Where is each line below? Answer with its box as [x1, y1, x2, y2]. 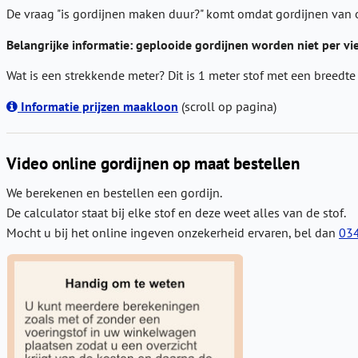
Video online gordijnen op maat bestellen [6, 151, 300, 174]
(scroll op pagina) [178, 97, 276, 114]
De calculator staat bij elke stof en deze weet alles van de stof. [6, 204, 346, 221]
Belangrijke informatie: [6, 36, 133, 53]
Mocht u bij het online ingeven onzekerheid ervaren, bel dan [6, 224, 339, 241]
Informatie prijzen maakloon [18, 97, 178, 114]
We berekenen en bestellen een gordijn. [6, 184, 222, 201]
